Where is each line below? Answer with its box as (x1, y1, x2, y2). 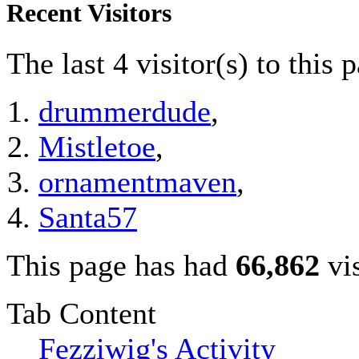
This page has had (6, 248, 236, 283)
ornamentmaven (38, 165, 236, 200)
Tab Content (6, 296, 156, 331)
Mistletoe (38, 130, 155, 164)
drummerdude (38, 95, 211, 129)
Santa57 (38, 200, 137, 235)
